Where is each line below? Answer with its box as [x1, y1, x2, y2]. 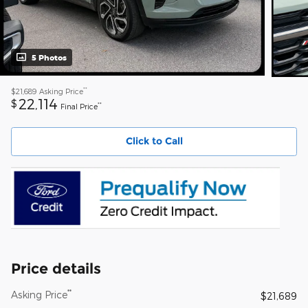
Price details [11, 259, 101, 277]
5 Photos [32, 53, 67, 63]
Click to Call [125, 135, 183, 148]
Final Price [60, 102, 98, 111]
